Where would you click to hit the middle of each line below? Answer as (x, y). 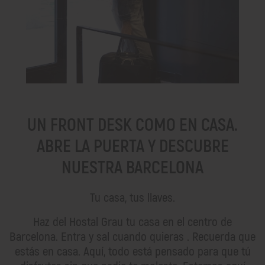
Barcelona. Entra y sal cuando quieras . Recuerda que (132, 237)
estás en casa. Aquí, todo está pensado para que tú (132, 251)
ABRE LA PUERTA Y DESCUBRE (132, 146)
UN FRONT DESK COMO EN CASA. (132, 125)
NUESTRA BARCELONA (132, 167)
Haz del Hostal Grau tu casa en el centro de (132, 222)
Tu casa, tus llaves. (132, 198)
